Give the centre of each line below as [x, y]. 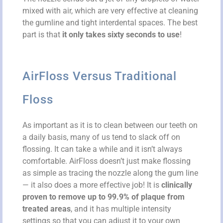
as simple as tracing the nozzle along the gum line [110, 173]
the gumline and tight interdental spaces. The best [110, 22]
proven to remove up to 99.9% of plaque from [104, 197]
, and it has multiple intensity [121, 209]
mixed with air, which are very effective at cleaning [110, 10]
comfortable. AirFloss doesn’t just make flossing [107, 161]
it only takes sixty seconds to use [121, 34]
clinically [177, 185]
